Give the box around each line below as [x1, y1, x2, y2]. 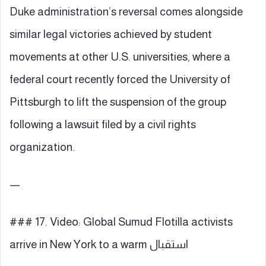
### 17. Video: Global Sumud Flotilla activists [9, 215, 233, 228]
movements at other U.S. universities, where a [9, 50, 230, 63]
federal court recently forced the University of [9, 72, 230, 85]
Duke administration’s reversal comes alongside [9, 5, 243, 18]
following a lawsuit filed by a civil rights [9, 118, 196, 131]
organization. [9, 140, 75, 153]
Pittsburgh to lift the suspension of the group [9, 95, 226, 108]
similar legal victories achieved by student [9, 27, 212, 40]
